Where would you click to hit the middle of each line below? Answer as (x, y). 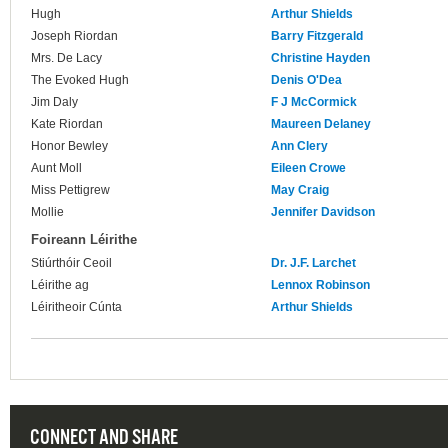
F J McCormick (314, 102)
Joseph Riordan (74, 36)
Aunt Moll (56, 168)
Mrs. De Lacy (66, 58)
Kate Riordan (67, 124)
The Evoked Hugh (80, 80)
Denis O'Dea (306, 80)
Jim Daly (54, 102)
